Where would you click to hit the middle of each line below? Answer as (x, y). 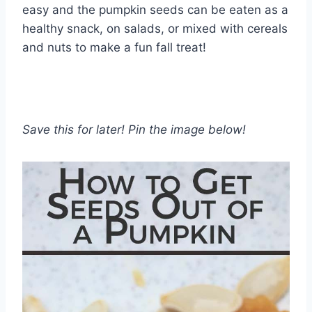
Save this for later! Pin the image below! (134, 129)
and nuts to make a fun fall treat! (114, 47)
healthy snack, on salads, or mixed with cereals (155, 28)
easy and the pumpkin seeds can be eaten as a (155, 9)
